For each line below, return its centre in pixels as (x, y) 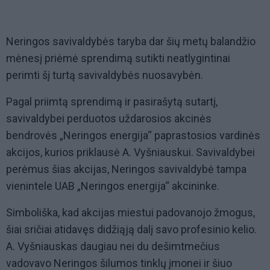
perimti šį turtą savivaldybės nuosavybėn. (105, 75)
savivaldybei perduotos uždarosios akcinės (109, 119)
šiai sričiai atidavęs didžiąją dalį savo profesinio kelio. (131, 230)
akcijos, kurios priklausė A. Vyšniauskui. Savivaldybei (130, 152)
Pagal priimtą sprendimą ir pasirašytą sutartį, (112, 102)
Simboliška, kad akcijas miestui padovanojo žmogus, (130, 213)
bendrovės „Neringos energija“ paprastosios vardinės (133, 136)
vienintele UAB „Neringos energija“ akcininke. (113, 186)
